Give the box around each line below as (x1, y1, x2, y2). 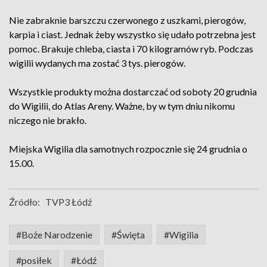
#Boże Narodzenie (16, 229, 92, 240)
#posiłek (16, 254, 52, 266)
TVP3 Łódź (45, 196, 92, 207)
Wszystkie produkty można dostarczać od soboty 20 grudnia (9, 86, 257, 97)
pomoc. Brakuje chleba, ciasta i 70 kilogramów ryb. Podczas (9, 43, 253, 54)
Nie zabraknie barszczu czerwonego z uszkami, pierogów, (9, 14, 246, 26)
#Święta (111, 229, 145, 240)
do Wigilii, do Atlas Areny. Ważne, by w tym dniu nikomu (9, 100, 235, 111)
